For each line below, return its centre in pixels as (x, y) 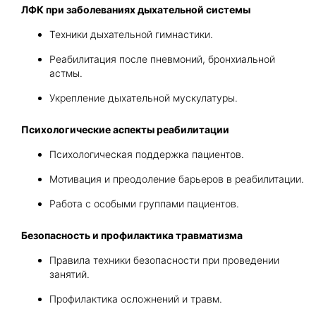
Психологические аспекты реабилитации (125, 129)
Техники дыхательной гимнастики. (131, 34)
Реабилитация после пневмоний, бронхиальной (162, 59)
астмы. (66, 73)
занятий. (69, 274)
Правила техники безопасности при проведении (164, 260)
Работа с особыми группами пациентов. (144, 203)
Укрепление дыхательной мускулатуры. (144, 98)
